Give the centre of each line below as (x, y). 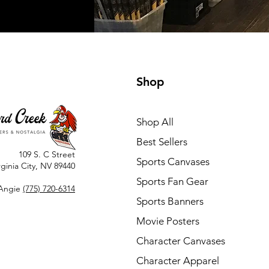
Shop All (155, 122)
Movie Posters (168, 221)
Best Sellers (162, 142)
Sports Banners (170, 201)
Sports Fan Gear (172, 181)
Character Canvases (181, 241)
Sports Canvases (173, 162)
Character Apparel (178, 261)
